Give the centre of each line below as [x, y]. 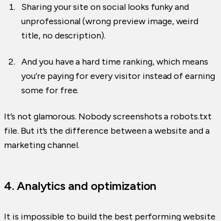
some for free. [50, 91]
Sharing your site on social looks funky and [105, 7]
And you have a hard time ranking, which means [115, 62]
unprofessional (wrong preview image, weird [110, 21]
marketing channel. [42, 145]
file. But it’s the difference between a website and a [107, 131]
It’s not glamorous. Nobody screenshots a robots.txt [108, 117]
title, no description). [64, 36]
